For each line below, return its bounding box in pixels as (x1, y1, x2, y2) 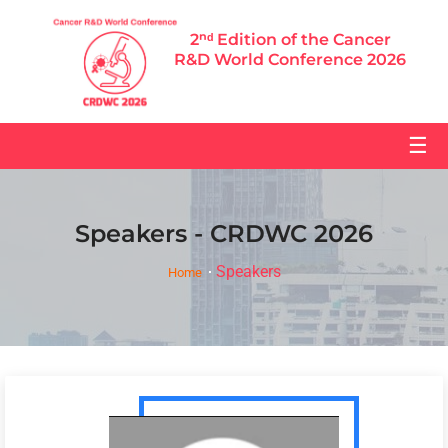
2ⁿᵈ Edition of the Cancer (189, 30, 391, 49)
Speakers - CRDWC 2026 (75, 218, 373, 248)
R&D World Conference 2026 (174, 50, 407, 69)
